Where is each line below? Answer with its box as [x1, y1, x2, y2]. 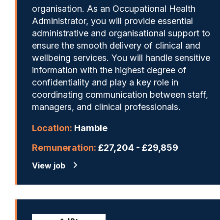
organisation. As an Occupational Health [32, 3, 195, 14]
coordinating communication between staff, [32, 89, 208, 100]
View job [32, 160, 65, 170]
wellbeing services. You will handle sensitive [32, 52, 210, 63]
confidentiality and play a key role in [32, 77, 178, 87]
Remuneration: [32, 142, 96, 153]
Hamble [72, 122, 108, 133]
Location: [32, 122, 72, 133]
